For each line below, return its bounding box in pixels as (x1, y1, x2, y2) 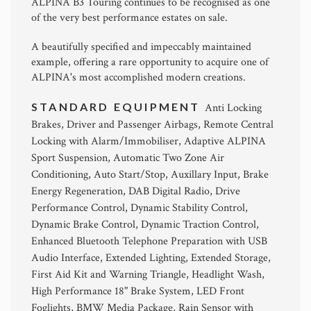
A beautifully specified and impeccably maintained (31, 39, 251, 54)
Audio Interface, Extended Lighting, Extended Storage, (31, 250, 271, 265)
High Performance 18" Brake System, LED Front (31, 283, 244, 299)
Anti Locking (204, 100, 262, 115)
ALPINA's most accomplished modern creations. (31, 69, 246, 85)
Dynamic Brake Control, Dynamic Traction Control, (31, 217, 259, 232)
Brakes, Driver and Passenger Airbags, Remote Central (31, 117, 274, 132)
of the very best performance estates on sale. (31, 10, 228, 25)
